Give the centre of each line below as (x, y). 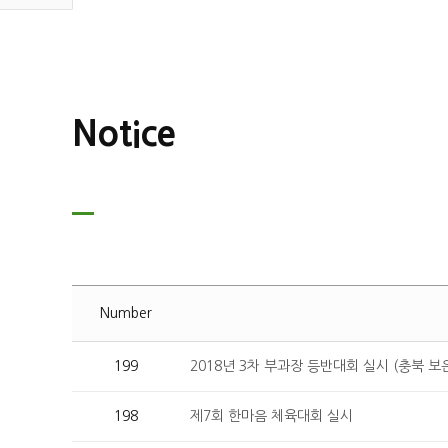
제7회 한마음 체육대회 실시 (271, 416)
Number (126, 313)
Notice (124, 133)
